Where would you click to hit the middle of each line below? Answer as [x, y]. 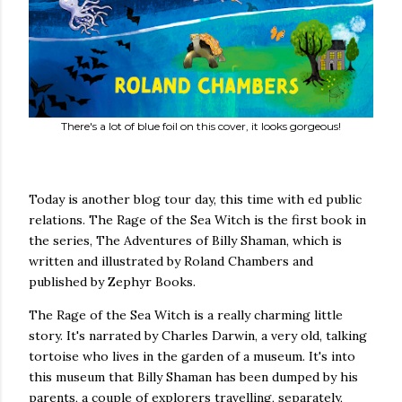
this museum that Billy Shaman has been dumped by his [193, 377]
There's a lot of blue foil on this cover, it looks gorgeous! [201, 127]
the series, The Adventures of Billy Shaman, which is [185, 241]
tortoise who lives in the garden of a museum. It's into [192, 357]
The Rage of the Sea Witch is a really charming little [186, 315]
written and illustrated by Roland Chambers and [171, 262]
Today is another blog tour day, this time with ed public [195, 200]
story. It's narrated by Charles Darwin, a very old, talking [198, 336]
